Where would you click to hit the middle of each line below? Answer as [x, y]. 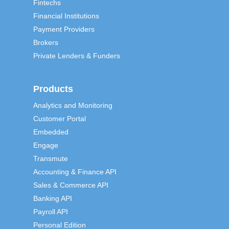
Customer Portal [59, 118]
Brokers [45, 42]
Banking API [52, 198]
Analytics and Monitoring [73, 105]
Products [53, 89]
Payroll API [50, 211]
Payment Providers [64, 29]
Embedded [51, 132]
